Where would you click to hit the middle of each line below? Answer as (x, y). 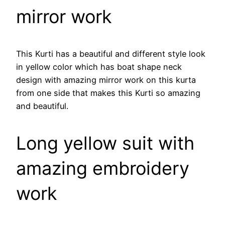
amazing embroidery (103, 168)
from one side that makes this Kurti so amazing (108, 93)
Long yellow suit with (105, 143)
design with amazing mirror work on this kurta (106, 80)
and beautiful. (42, 106)
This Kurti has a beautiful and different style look (111, 53)
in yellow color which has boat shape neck (99, 67)
